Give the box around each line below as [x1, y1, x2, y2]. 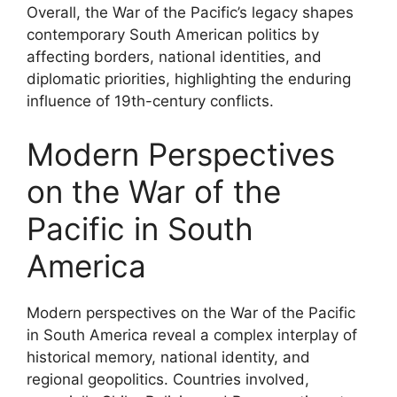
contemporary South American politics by [27, 26, 319, 43]
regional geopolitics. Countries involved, [27, 370, 309, 388]
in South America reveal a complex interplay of [27, 325, 357, 344]
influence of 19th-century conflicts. [27, 92, 274, 110]
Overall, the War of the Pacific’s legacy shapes [27, 4, 354, 21]
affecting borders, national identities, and [27, 48, 322, 66]
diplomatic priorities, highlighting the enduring [27, 70, 351, 88]
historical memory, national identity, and [27, 347, 310, 366]
